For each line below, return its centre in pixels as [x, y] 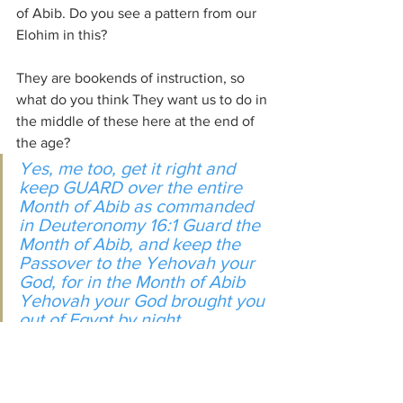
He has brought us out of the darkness [137, 345]
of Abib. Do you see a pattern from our [138, 13]
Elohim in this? [62, 35]
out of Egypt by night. [102, 319]
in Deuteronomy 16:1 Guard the [142, 225]
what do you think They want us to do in [143, 99]
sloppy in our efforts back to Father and [141, 388]
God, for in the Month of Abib [134, 282]
